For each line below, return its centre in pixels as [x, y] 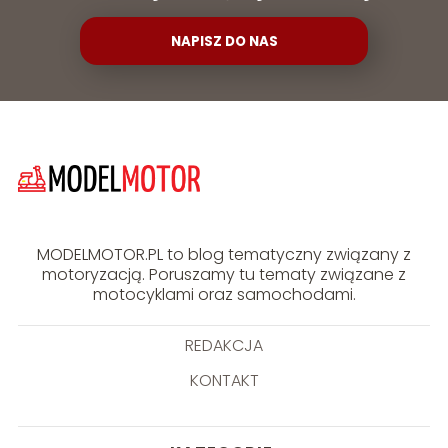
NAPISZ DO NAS [224, 42]
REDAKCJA [224, 345]
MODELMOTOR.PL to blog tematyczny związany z [224, 254]
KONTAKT [224, 380]
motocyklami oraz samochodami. [224, 294]
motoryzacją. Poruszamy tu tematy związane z [224, 274]
